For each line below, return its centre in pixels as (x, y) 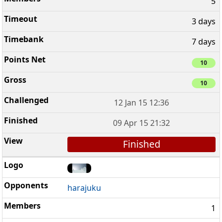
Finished (141, 144)
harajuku (84, 188)
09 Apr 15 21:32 (142, 123)
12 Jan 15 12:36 (142, 103)
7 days (204, 41)
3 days (204, 21)
